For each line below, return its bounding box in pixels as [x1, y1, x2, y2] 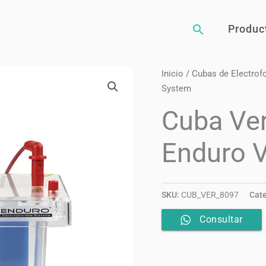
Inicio [161, 68, 183, 80]
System [161, 83, 191, 94]
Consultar [199, 214, 243, 226]
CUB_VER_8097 [181, 189, 239, 200]
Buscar [191, 21, 235, 38]
